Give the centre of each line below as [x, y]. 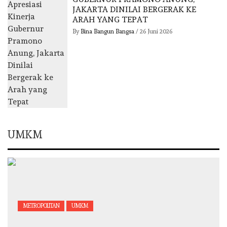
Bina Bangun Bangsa [108, 32]
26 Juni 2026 [156, 32]
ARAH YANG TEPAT [110, 20]
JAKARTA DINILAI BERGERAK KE [135, 10]
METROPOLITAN [41, 206]
